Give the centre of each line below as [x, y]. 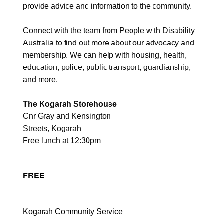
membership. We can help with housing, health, [105, 55]
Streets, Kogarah [52, 129]
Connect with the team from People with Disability [109, 31]
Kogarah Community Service [73, 211]
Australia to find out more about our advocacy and [108, 43]
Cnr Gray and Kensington [67, 116]
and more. [40, 80]
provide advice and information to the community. [107, 6]
